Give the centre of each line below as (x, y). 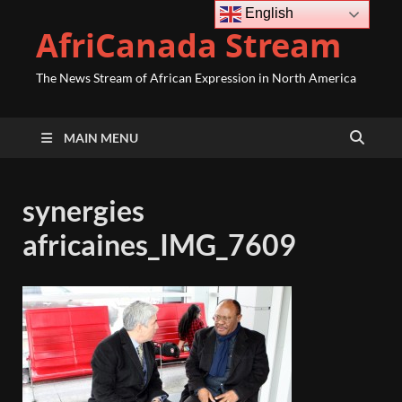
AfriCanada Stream (188, 45)
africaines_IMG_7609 (159, 245)
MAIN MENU (101, 138)
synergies (83, 210)
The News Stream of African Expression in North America (196, 78)
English (268, 13)
